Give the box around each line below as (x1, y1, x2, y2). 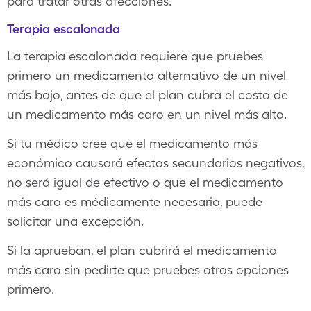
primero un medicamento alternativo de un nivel (7, 68, 286, 83)
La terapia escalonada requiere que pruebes (7, 49, 263, 63)
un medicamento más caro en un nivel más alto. (7, 107, 287, 121)
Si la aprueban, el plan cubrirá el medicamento (7, 243, 277, 258)
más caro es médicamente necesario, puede (7, 194, 262, 209)
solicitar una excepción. (7, 214, 144, 228)
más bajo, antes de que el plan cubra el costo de (7, 87, 288, 102)
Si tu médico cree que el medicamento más (7, 136, 258, 151)
